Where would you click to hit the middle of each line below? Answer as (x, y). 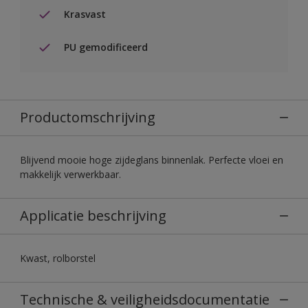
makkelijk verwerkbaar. (70, 174)
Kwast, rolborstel (58, 258)
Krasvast (85, 14)
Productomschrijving (88, 117)
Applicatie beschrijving (93, 215)
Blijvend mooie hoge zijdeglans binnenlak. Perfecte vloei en (152, 159)
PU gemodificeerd (106, 47)
